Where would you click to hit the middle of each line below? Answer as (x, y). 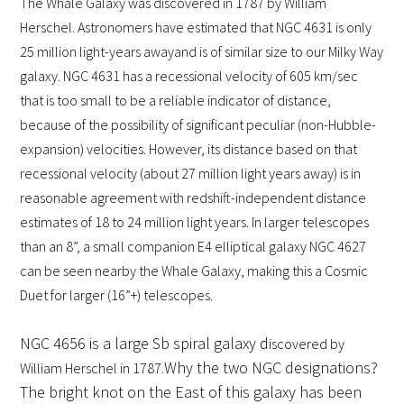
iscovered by (307, 344)
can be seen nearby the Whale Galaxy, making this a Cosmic (194, 271)
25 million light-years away (97, 52)
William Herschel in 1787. (92, 368)
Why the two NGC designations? (271, 368)
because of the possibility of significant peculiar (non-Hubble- (198, 125)
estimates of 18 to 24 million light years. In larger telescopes (195, 222)
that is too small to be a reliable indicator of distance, (176, 101)
